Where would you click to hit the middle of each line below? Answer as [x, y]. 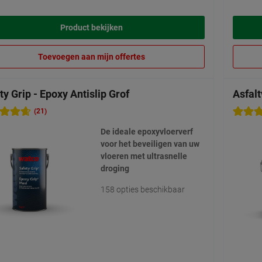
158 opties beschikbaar [142, 190]
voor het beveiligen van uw [150, 144]
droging [115, 169]
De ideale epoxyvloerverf [146, 132]
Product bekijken [92, 28]
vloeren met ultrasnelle [144, 156]
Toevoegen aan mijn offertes [92, 57]
